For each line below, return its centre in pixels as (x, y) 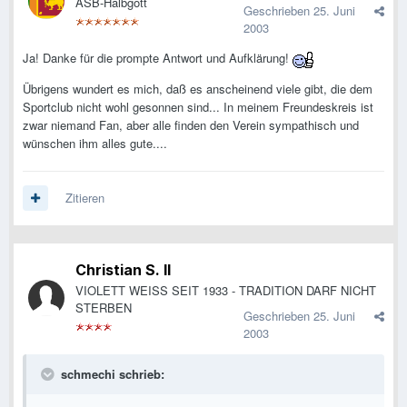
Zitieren (85, 198)
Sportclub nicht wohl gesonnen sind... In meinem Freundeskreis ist (198, 106)
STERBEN (104, 308)
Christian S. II (123, 270)
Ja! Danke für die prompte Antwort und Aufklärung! (158, 58)
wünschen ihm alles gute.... (95, 143)
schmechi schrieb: (111, 374)
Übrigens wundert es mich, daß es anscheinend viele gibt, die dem (198, 88)
